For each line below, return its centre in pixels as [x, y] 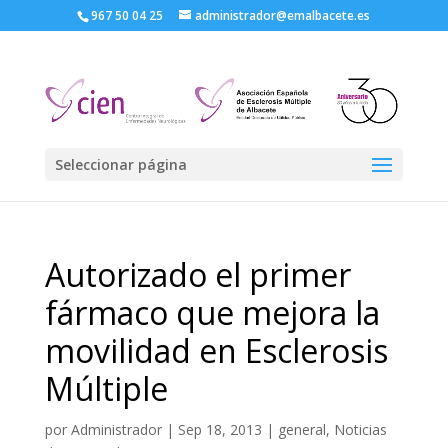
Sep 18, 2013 [219, 429]
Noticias [360, 429]
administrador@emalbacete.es [283, 15]
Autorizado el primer [197, 274]
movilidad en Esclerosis [216, 350]
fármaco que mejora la [212, 312]
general [301, 429]
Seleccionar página [120, 164]
